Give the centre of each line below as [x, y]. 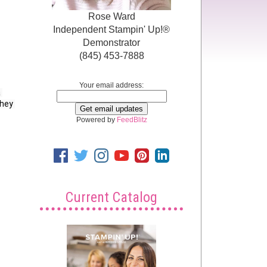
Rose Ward [111, 16]
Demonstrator [111, 42]
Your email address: [111, 85]
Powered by [96, 119]
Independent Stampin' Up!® [111, 29]
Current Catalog [111, 197]
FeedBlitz [132, 119]
